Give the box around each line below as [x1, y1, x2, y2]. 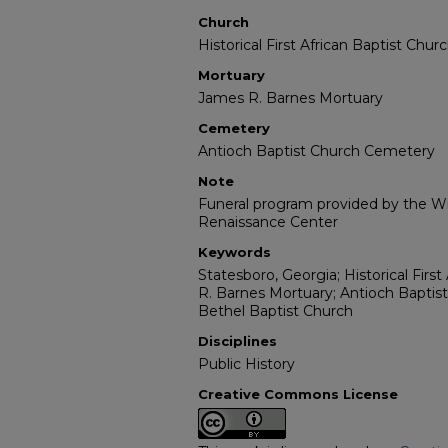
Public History [198, 355, 295, 374]
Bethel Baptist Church [198, 302, 353, 321]
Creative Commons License [198, 386, 398, 403]
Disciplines [198, 333, 277, 350]
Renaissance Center [198, 213, 338, 232]
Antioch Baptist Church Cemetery [198, 142, 435, 161]
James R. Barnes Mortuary [198, 89, 383, 108]
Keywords [198, 244, 271, 261]
